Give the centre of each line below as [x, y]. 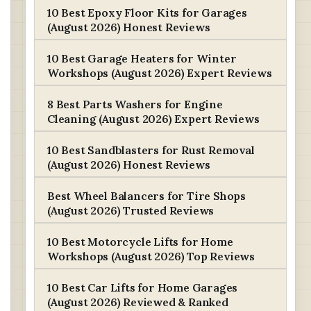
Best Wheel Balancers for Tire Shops [147, 196]
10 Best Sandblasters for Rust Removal [151, 150]
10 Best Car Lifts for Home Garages [143, 287]
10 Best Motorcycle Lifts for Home [140, 242]
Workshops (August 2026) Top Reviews [151, 256]
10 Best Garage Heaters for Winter [142, 58]
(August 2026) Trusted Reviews [131, 210]
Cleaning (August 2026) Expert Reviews [153, 119]
